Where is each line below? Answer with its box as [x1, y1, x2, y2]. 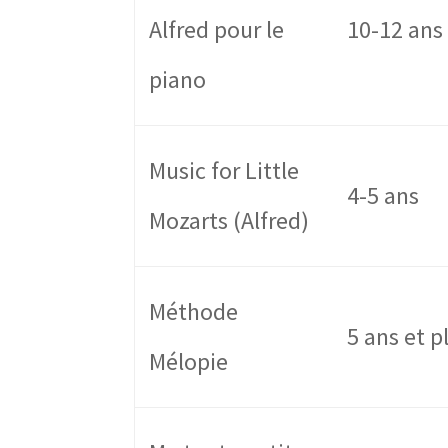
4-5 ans [347, 180, 420, 212]
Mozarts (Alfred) [149, 205, 310, 237]
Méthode [149, 296, 239, 328]
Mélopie [149, 346, 229, 378]
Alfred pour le [149, 14, 285, 46]
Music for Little [149, 155, 300, 187]
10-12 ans [347, 14, 444, 46]
